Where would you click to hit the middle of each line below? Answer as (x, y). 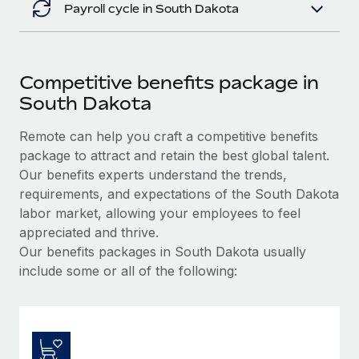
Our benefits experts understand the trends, (153, 174)
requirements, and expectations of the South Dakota (179, 194)
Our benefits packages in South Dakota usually (163, 251)
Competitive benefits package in (169, 82)
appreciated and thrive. (89, 232)
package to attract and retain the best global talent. (174, 155)
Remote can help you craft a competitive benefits (169, 136)
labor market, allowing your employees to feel (160, 213)
